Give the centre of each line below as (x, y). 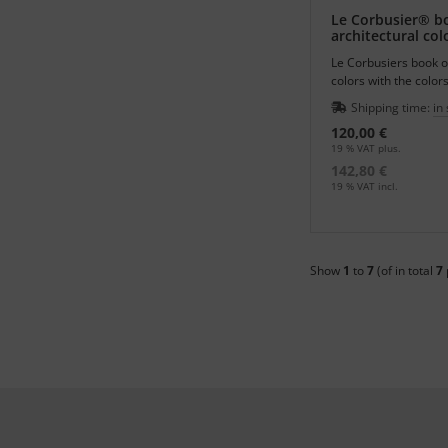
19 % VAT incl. (364, 186)
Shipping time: (392, 108)
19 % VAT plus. (366, 148)
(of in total (405, 270)
